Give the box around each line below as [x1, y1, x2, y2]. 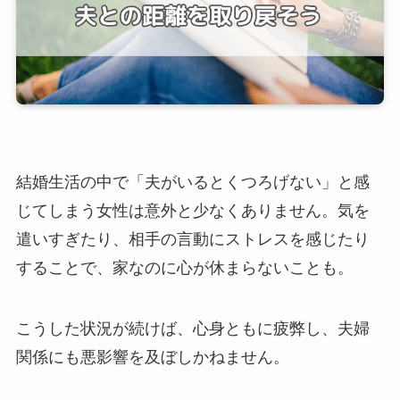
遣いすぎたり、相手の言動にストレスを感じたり [15, 230, 370, 249]
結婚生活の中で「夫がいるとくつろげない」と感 [15, 173, 370, 192]
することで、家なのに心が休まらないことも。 [15, 259, 354, 278]
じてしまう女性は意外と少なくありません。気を [15, 202, 370, 221]
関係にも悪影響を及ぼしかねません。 [15, 348, 289, 367]
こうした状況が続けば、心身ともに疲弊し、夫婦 [15, 320, 370, 338]
